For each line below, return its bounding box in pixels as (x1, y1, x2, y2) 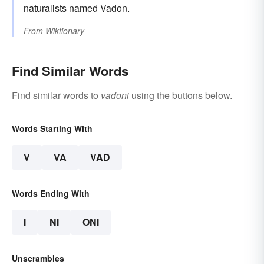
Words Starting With (12, 123, 93, 135)
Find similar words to (12, 88, 101, 103)
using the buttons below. (129, 88, 232, 103)
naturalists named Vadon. (24, 1, 130, 15)
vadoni (101, 88, 129, 103)
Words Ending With (12, 187, 90, 200)
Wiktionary (45, 25, 84, 37)
